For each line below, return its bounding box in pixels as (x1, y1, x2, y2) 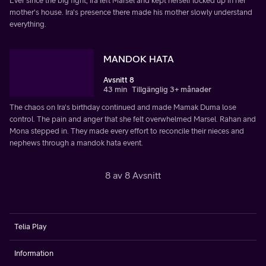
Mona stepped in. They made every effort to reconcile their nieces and (9, 126, 244, 135)
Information (14, 249, 53, 258)
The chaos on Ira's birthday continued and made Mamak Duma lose (9, 103, 236, 112)
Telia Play (14, 222, 46, 231)
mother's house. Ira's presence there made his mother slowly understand (9, 8, 252, 17)
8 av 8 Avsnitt (105, 170, 161, 180)
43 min (103, 85, 127, 94)
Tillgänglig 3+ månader (132, 85, 211, 94)
